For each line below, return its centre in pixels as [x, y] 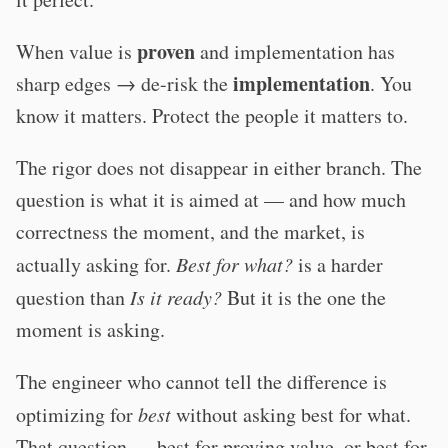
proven [166, 51]
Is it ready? [176, 297]
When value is [76, 51]
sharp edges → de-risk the [124, 83]
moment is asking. [90, 329]
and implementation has [295, 51]
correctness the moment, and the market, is [190, 231]
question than [73, 297]
